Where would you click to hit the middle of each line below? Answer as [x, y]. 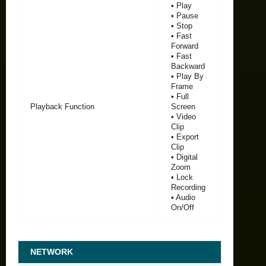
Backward [188, 66]
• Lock [182, 177]
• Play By [187, 76]
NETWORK [52, 251]
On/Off [183, 207]
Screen [183, 106]
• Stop [182, 26]
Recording [188, 187]
